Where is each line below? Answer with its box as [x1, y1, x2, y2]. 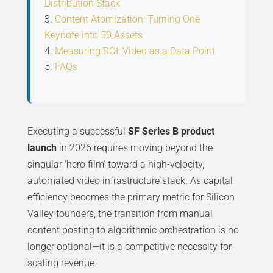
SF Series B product [127, 126, 214, 138]
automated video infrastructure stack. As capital [27, 175, 233, 187]
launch [27, 142, 57, 154]
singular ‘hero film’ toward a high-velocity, [27, 158, 204, 171]
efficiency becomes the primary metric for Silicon [27, 191, 235, 204]
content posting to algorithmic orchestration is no [27, 224, 239, 236]
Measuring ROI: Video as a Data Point [54, 45, 215, 57]
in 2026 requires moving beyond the [56, 142, 213, 154]
